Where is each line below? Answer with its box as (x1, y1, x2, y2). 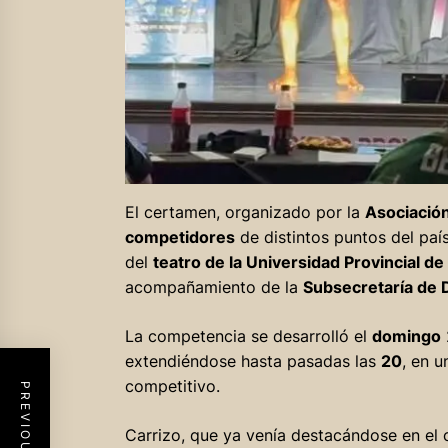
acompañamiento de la (124, 276, 303, 297)
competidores (124, 226, 235, 247)
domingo (371, 325, 441, 346)
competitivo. (124, 375, 220, 396)
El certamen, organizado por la (124, 201, 365, 222)
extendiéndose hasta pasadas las (124, 350, 381, 371)
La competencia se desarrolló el (124, 325, 372, 346)
